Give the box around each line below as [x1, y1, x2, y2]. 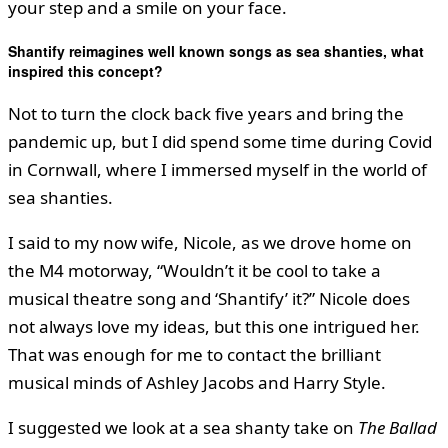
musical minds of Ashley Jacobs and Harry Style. [8, 370, 386, 394]
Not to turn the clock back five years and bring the [8, 101, 404, 125]
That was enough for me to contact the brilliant [8, 342, 381, 366]
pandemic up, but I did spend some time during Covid [8, 129, 432, 153]
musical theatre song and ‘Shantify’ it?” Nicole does [8, 286, 410, 310]
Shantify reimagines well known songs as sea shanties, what [8, 40, 424, 61]
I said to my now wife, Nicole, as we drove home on [8, 230, 412, 254]
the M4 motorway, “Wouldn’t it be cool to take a [8, 258, 381, 282]
